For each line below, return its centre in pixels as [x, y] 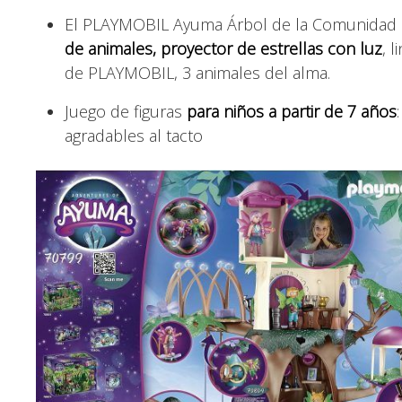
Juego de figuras [126, 111]
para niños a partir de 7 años [292, 111]
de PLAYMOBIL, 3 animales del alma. [197, 73]
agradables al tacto [134, 135]
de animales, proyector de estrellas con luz [223, 48]
